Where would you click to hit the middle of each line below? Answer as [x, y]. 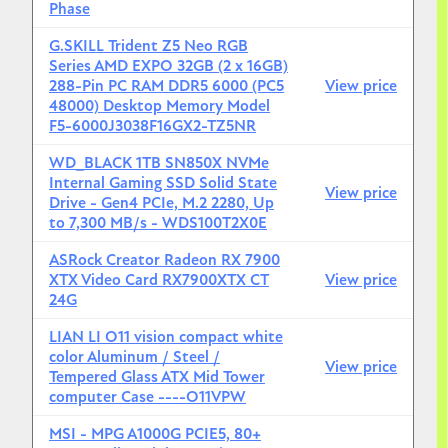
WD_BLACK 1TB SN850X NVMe [159, 163]
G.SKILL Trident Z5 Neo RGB [148, 46]
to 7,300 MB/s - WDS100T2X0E [158, 223]
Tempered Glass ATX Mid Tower [157, 377]
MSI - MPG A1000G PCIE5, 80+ [155, 434]
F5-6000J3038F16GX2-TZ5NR [152, 126]
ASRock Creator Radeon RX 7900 [164, 260]
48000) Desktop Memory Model [159, 106]
